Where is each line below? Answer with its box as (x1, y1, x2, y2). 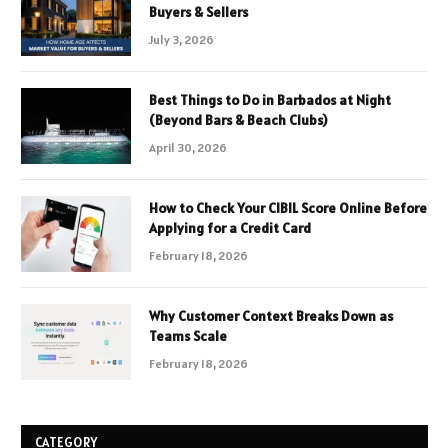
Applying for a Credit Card (149, 218, 311, 237)
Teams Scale (149, 326, 227, 345)
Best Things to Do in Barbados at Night (149, 90, 391, 109)
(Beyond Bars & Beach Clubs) (149, 110, 327, 129)
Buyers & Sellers (149, 2, 248, 21)
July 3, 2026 (149, 31, 214, 47)
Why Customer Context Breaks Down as (149, 306, 393, 325)
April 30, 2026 (149, 139, 227, 155)
